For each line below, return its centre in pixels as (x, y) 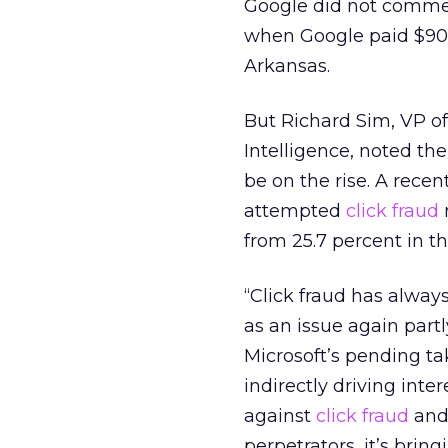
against (280, 416)
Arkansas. (287, 66)
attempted (295, 211)
